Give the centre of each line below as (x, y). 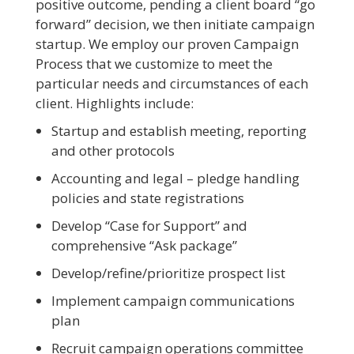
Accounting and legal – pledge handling (175, 179)
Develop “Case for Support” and (149, 226)
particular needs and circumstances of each (171, 84)
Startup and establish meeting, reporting (179, 131)
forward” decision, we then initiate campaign (175, 24)
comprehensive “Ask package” (144, 246)
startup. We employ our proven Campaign (167, 44)
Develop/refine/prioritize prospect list (168, 273)
